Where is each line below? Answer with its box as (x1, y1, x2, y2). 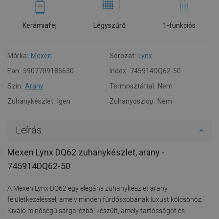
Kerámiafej (22, 21, 57, 29)
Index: (109, 66, 128, 75)
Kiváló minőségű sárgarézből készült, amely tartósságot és (7, 206, 185, 215)
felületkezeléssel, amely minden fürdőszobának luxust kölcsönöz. (7, 195, 203, 203)
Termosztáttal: (109, 82, 155, 90)
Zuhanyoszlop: (109, 97, 155, 105)
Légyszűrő (93, 21, 126, 29)
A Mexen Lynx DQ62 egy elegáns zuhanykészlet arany (7, 184, 168, 192)
